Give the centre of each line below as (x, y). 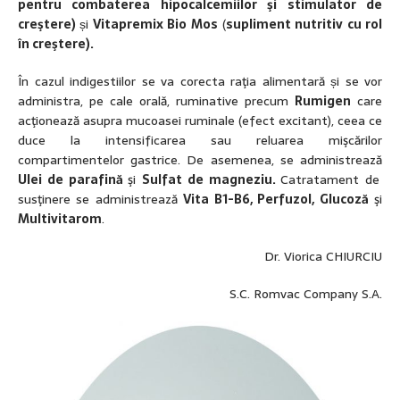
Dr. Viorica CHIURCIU (323, 257)
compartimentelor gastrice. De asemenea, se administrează (200, 160)
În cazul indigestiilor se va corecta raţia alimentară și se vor (200, 82)
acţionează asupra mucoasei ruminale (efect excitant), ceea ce (200, 121)
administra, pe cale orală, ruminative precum (156, 101)
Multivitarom (60, 219)
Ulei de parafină (73, 180)
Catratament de (330, 180)
